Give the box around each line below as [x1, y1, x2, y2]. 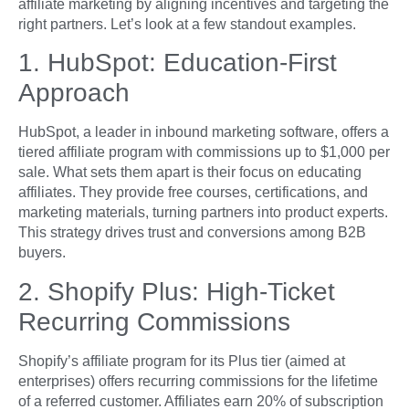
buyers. [18, 245, 66, 261]
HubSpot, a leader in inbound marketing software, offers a [18, 124, 389, 141]
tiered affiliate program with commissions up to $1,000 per [18, 144, 390, 161]
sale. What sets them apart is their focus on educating [18, 164, 362, 181]
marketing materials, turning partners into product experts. [18, 204, 388, 221]
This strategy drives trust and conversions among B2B [18, 225, 366, 241]
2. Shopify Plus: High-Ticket [18, 277, 335, 306]
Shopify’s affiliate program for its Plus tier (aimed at [18, 352, 345, 369]
